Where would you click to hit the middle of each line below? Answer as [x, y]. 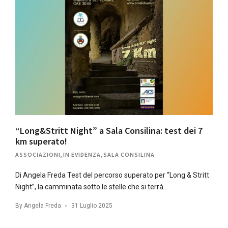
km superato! [41, 141]
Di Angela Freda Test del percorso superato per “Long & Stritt [112, 175]
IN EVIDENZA [82, 154]
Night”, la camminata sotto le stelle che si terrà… [92, 187]
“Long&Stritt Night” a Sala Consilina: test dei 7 [109, 130]
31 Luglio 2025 [92, 205]
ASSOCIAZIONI [38, 154]
